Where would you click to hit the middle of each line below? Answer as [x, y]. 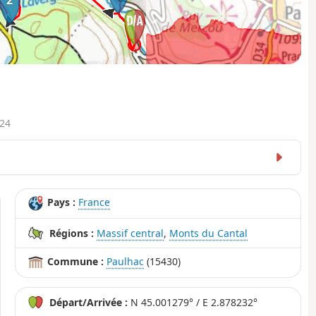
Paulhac [126, 262]
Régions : [72, 233]
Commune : [76, 262]
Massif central [130, 233]
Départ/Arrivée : [89, 303]
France [95, 202]
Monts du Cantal [209, 233]
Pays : [62, 202]
